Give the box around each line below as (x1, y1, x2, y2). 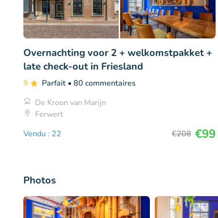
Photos (23, 173, 56, 187)
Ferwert (35, 109, 63, 120)
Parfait (42, 77, 68, 89)
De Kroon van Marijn (35, 97, 106, 108)
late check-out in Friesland (23, 59, 143, 73)
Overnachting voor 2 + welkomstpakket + (23, 46, 212, 59)
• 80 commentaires (68, 77, 136, 89)
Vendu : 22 (23, 128, 61, 139)
